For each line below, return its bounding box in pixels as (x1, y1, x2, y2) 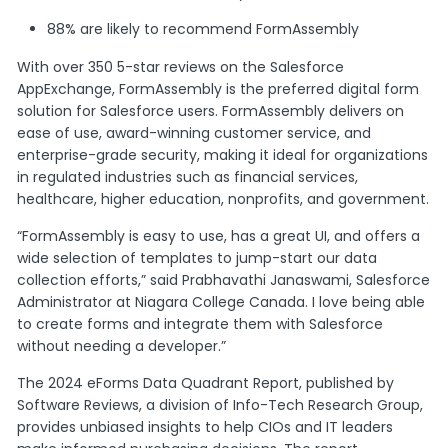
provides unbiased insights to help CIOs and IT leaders (17, 416, 394, 437)
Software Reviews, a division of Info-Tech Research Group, (17, 394, 424, 415)
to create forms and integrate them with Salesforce (17, 313, 384, 334)
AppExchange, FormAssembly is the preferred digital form (17, 78, 420, 99)
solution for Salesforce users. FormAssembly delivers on (17, 100, 405, 121)
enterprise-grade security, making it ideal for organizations (17, 144, 429, 165)
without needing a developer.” (17, 335, 227, 356)
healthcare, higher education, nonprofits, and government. (17, 188, 430, 209)
